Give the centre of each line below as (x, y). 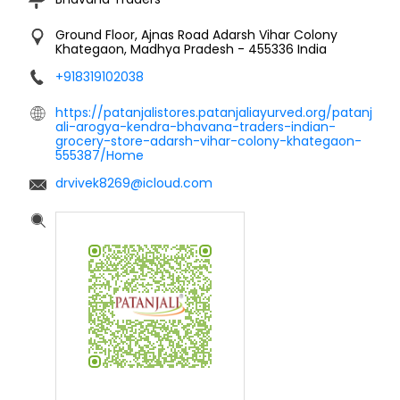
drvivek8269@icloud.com (134, 183)
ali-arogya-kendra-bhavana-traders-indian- (196, 126)
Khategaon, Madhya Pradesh (146, 49)
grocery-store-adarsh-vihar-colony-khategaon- (208, 141)
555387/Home (100, 155)
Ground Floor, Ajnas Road (132, 34)
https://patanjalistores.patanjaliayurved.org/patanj (214, 112)
